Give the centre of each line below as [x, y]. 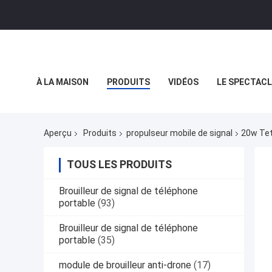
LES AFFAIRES [64, 109]
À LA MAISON [63, 82]
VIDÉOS [183, 82]
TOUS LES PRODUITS [119, 165]
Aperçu [58, 133]
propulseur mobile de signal [179, 133]
